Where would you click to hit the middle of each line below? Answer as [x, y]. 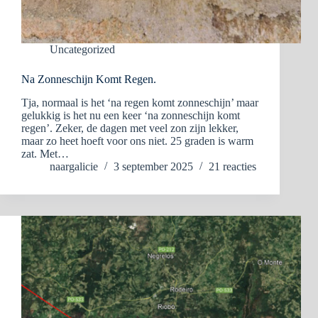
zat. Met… [45, 154]
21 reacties [232, 167]
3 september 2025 [153, 167]
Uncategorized [82, 50]
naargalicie [74, 167]
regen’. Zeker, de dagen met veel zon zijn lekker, [130, 128]
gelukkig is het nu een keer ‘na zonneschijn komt [131, 116]
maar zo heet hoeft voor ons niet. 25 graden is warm [137, 141]
